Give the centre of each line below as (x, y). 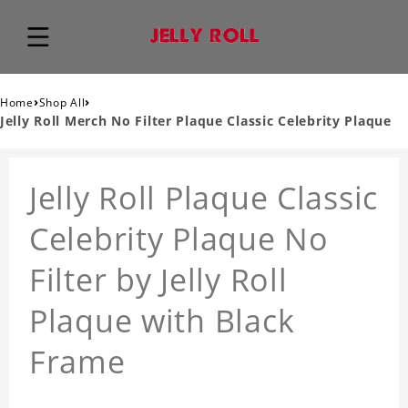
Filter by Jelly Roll (158, 280)
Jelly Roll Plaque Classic (204, 198)
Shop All (62, 103)
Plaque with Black (162, 321)
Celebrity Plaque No (179, 239)
